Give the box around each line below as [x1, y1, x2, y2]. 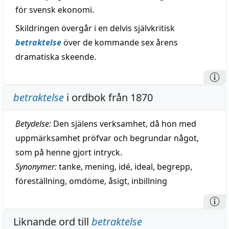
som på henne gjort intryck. [15, 147, 122, 158]
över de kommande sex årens [61, 37, 178, 48]
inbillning [131, 175, 167, 187]
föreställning [15, 175, 65, 187]
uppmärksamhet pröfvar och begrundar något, [15, 132, 199, 144]
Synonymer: [15, 161, 57, 172]
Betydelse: [15, 118, 51, 129]
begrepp [157, 161, 190, 172]
